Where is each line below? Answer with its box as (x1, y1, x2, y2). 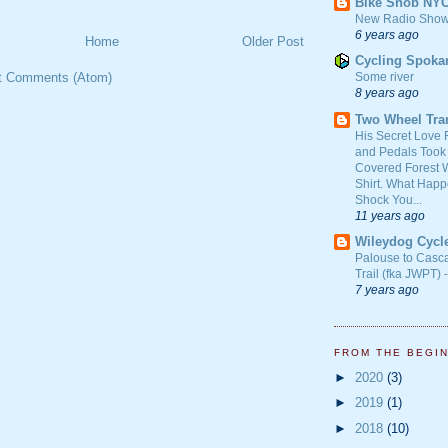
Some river (355, 70, 414, 85)
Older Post (242, 34, 304, 50)
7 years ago (355, 282, 419, 296)
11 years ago (355, 208, 425, 222)
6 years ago (355, 28, 419, 41)
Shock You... (355, 192, 422, 207)
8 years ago (355, 86, 419, 100)
